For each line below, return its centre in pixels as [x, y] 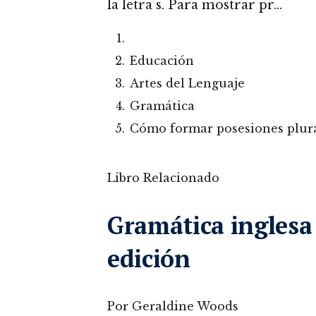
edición [149, 259]
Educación [162, 61]
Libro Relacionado [163, 178]
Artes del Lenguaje [187, 83]
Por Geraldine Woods [173, 306]
